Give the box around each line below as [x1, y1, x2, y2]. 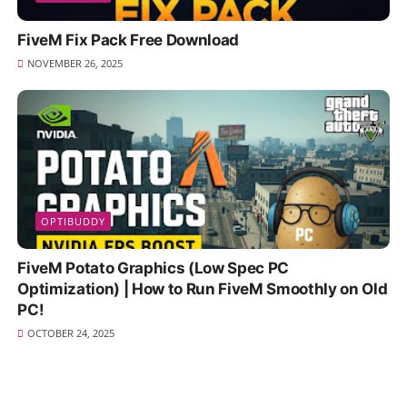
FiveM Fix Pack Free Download [17, 31, 239, 50]
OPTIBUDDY [41, 214, 106, 229]
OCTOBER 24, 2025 [26, 326, 114, 341]
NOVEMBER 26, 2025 [26, 56, 123, 71]
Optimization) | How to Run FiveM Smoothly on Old [17, 280, 388, 299]
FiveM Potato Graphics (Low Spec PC [17, 259, 289, 278]
